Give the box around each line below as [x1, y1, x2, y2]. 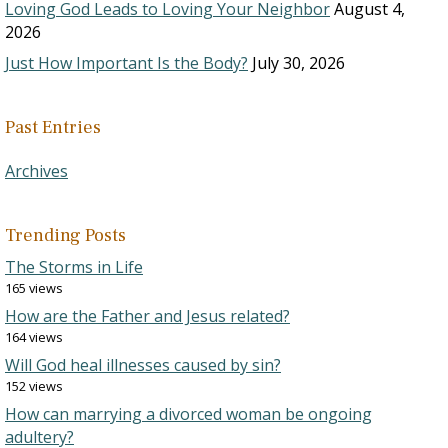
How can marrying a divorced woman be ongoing [5, 403, 372, 425]
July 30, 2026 [252, 52, 345, 74]
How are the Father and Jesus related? [5, 305, 290, 327]
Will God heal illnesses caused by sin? [5, 354, 281, 376]
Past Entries [5, 116, 101, 139]
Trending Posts [5, 224, 126, 247]
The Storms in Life [5, 256, 143, 278]
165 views [5, 279, 63, 297]
